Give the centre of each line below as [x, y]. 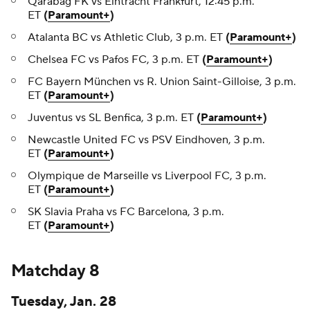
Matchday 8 [55, 271]
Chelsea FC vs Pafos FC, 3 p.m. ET [115, 60]
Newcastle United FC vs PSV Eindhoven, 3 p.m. [146, 140]
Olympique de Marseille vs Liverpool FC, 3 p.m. [147, 176]
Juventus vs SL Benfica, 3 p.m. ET [112, 118]
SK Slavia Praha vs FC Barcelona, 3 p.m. [126, 212]
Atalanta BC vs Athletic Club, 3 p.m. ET [127, 38]
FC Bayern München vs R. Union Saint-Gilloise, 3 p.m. [162, 82]
